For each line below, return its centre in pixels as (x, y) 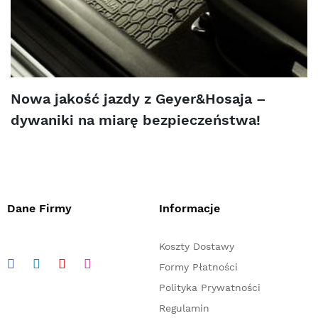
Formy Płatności (198, 267)
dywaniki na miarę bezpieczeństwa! (136, 120)
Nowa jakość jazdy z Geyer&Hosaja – (138, 98)
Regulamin (184, 308)
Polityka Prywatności (210, 287)
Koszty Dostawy (197, 246)
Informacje (190, 208)
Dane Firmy (39, 208)
